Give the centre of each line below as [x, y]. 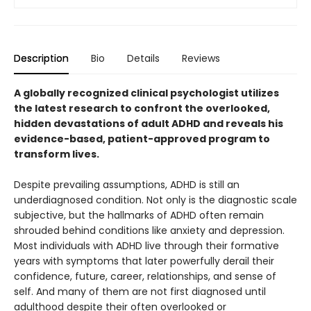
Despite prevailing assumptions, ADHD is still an [127, 185]
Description [41, 59]
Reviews [201, 59]
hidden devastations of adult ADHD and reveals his [149, 124]
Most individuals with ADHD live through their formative [146, 246]
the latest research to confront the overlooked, [142, 109]
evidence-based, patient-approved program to [142, 139]
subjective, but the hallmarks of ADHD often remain [139, 216]
